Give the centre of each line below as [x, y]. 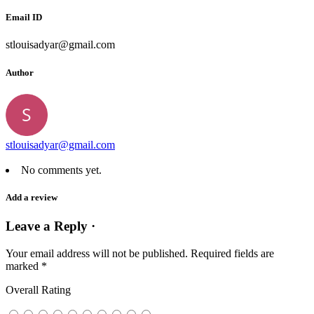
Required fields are [232, 253]
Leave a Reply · [50, 226]
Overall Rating [38, 289]
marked [23, 266]
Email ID [24, 18]
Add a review [32, 197]
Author [20, 72]
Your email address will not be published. [97, 253]
